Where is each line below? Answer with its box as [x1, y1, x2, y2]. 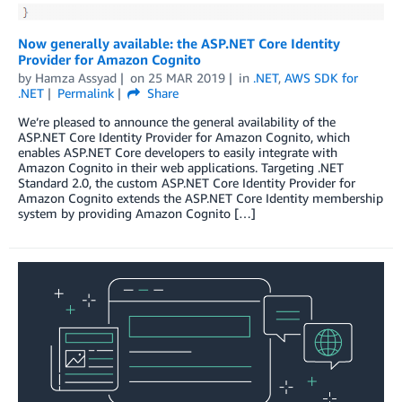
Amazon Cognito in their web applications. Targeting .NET [18, 159, 344, 175]
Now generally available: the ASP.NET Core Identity [18, 34, 340, 51]
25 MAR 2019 [147, 69, 225, 85]
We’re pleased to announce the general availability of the [18, 113, 336, 129]
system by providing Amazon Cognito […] [18, 205, 256, 221]
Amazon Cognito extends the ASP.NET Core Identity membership [18, 189, 383, 205]
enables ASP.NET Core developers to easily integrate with [18, 144, 337, 160]
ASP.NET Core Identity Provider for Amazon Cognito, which [18, 128, 350, 144]
